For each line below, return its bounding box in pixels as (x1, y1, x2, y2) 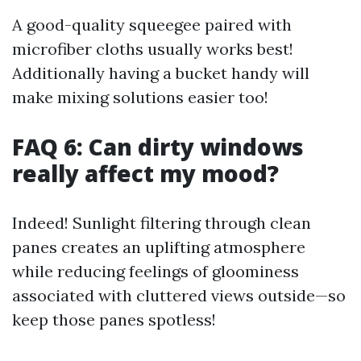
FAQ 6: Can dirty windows (12, 131, 304, 162)
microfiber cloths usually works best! (12, 39, 293, 59)
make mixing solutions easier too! (12, 87, 268, 107)
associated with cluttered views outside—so (12, 285, 346, 305)
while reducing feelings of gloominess (12, 261, 299, 281)
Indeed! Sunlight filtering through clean (12, 213, 311, 233)
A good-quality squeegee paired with (12, 15, 292, 35)
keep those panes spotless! (12, 309, 216, 330)
